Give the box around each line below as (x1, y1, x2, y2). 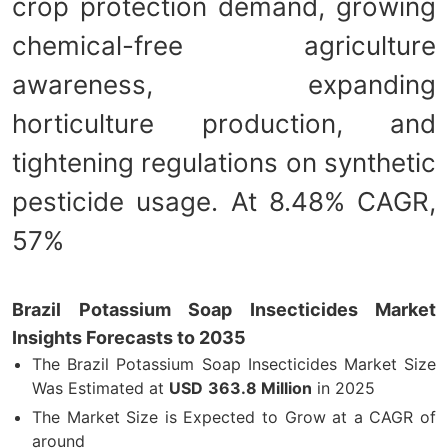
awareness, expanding (12, 68, 436, 100)
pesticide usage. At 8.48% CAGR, (12, 185, 436, 217)
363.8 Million (208, 377, 312, 398)
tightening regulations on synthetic (12, 146, 436, 178)
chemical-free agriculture (12, 29, 436, 61)
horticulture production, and (12, 107, 436, 139)
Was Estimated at (32, 377, 169, 398)
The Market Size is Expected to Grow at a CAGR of (32, 406, 436, 427)
